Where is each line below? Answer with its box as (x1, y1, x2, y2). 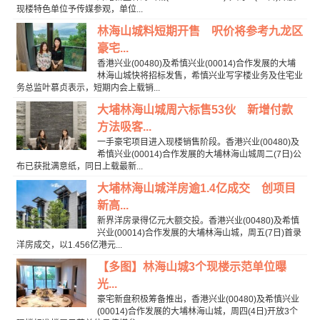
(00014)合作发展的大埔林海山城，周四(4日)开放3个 (96, 306, 298, 316)
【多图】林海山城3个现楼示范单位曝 (96, 260, 286, 273)
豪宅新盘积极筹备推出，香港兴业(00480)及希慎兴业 (96, 294, 299, 304)
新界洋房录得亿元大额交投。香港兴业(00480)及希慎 (96, 215, 299, 226)
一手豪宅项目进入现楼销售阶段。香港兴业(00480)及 (96, 136, 299, 147)
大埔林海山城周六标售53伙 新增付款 (96, 103, 293, 116)
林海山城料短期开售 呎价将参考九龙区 (96, 24, 303, 37)
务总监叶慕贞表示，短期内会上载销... (16, 82, 160, 93)
